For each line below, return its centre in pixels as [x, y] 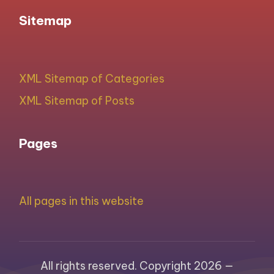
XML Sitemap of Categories [92, 78]
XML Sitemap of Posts [77, 101]
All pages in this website [82, 201]
